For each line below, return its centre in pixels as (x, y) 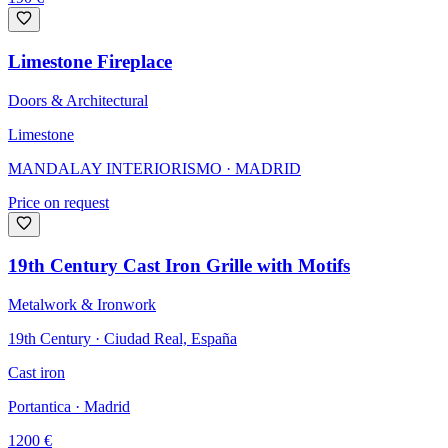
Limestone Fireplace (90, 61)
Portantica (39, 406)
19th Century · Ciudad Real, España (122, 338)
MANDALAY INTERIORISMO (115, 168)
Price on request (58, 202)
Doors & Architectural (78, 100)
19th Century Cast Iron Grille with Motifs (179, 266)
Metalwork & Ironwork (82, 304)
